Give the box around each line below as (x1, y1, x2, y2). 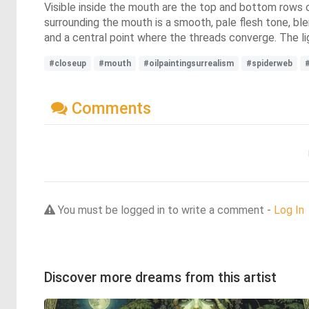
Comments (68, 98, 151, 118)
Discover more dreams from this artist (44, 269, 277, 286)
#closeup (49, 59, 86, 68)
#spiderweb (246, 59, 292, 68)
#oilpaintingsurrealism (143, 59, 234, 68)
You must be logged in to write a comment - (55, 203, 274, 217)
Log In (274, 203, 304, 217)
